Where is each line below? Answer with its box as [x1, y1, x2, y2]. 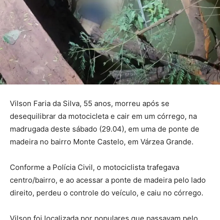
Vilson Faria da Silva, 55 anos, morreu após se [10, 99, 169, 109]
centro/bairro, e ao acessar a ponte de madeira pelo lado [10, 175, 206, 185]
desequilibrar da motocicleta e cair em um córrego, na [10, 111, 197, 121]
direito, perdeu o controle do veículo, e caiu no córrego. [10, 188, 203, 198]
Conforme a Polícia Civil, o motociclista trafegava [10, 163, 179, 172]
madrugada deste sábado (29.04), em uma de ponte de [10, 124, 199, 134]
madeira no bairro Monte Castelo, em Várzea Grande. [10, 137, 193, 147]
